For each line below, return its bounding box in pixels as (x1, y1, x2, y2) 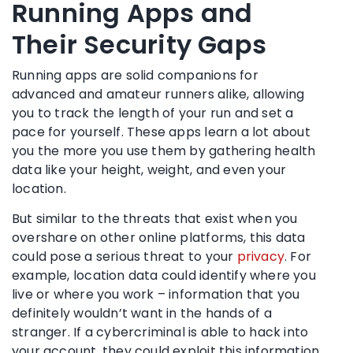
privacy (236, 247, 285, 266)
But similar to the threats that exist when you (12, 209, 298, 228)
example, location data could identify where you (12, 266, 316, 284)
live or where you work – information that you (12, 284, 300, 303)
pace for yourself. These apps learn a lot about (12, 122, 310, 141)
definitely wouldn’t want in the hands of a (12, 303, 272, 322)
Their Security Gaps (12, 26, 266, 62)
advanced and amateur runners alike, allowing (12, 84, 305, 103)
